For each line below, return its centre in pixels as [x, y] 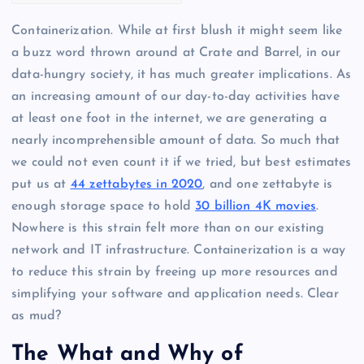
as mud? [37, 316]
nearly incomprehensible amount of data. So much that [176, 140]
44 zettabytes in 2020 [136, 184]
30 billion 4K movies [256, 206]
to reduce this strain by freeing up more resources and [175, 272]
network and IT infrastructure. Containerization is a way [178, 250]
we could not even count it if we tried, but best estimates [182, 162]
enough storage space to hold [104, 206]
